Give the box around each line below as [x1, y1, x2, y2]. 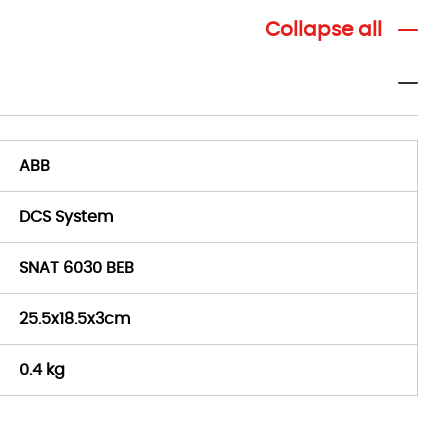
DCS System [19, 209, 113, 225]
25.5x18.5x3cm [19, 311, 130, 327]
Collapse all [265, 20, 382, 40]
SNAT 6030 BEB [19, 260, 134, 276]
